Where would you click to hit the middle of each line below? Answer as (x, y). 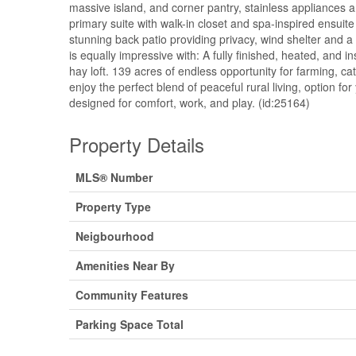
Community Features (132, 294)
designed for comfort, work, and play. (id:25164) (190, 102)
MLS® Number (114, 177)
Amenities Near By (125, 265)
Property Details (137, 144)
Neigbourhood (115, 236)
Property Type (113, 206)
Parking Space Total (130, 324)
